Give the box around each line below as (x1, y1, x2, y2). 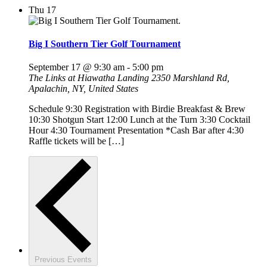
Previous (35, 255, 67, 265)
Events (67, 255, 92, 265)
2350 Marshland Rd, (151, 73, 229, 83)
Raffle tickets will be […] (29, 136, 124, 147)
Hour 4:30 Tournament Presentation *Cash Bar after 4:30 (29, 125, 244, 136)
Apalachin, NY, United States (29, 83, 138, 94)
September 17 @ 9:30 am (29, 62, 125, 73)
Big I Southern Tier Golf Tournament (29, 38, 181, 49)
